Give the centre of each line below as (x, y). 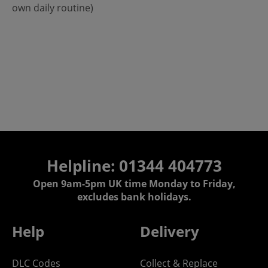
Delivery (170, 231)
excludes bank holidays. (134, 197)
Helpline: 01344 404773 (134, 165)
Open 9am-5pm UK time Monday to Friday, (134, 183)
